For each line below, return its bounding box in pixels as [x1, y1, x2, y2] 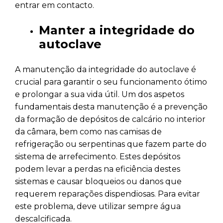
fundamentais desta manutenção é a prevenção [15, 102, 208, 111]
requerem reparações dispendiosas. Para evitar [15, 189, 200, 199]
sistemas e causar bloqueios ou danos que [15, 176, 182, 186]
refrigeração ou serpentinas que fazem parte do [15, 139, 207, 149]
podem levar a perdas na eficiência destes [15, 164, 180, 174]
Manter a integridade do [39, 22, 195, 37]
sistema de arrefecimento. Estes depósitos [15, 151, 180, 161]
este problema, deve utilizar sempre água [15, 201, 181, 211]
